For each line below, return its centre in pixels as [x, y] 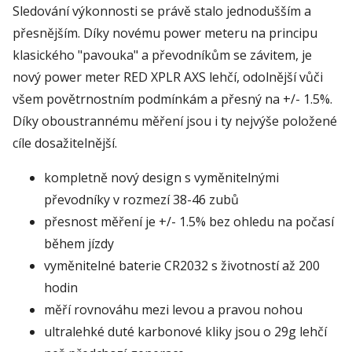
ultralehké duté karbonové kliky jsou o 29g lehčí [185, 331]
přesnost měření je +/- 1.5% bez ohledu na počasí [189, 221]
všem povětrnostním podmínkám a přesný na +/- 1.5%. [172, 99]
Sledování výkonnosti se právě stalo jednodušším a [162, 11]
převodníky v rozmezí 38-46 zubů [141, 199]
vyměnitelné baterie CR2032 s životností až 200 [182, 265]
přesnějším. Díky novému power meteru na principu [165, 33]
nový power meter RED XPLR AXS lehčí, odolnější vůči [168, 77]
